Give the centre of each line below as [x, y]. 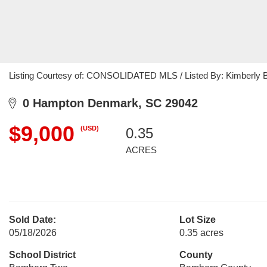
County [196, 255]
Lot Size [197, 220]
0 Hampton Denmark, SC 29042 [107, 103]
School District [42, 255]
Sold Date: [32, 220]
